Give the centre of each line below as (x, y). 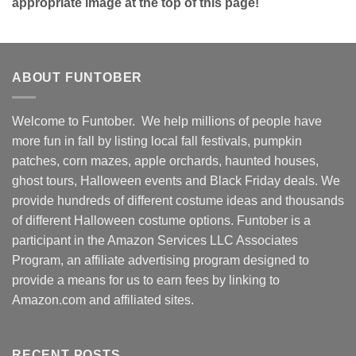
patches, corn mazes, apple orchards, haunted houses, (165, 161)
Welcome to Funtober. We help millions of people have (167, 121)
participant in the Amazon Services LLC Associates (155, 240)
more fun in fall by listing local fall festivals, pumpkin (157, 141)
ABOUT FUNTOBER (77, 78)
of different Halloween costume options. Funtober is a (161, 220)
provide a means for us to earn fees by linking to (146, 280)
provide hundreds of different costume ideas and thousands (178, 200)
